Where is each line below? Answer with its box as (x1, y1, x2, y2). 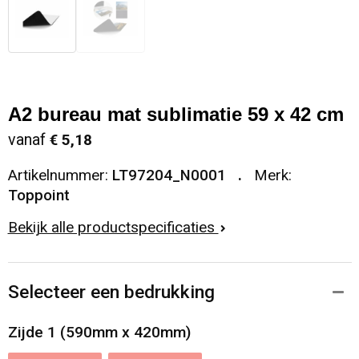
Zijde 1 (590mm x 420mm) (7, 323, 191, 342)
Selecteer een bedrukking (7, 281, 215, 304)
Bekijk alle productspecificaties (7, 219, 219, 237)
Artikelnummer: (7, 167, 112, 185)
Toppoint (7, 187, 70, 205)
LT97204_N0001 (111, 167, 226, 185)
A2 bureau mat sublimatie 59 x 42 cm (7, 103, 344, 126)
